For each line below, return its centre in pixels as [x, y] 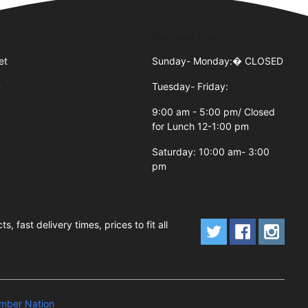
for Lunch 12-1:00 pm [201, 126]
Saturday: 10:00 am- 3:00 [211, 152]
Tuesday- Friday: [190, 87]
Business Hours [189, 37]
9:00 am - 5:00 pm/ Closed [214, 112]
